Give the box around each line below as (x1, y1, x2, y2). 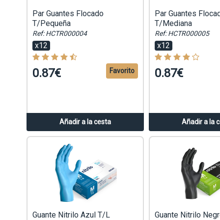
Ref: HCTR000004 (32, 29, 87, 38)
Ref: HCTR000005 (154, 29, 209, 38)
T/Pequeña (32, 19, 71, 28)
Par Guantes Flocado (32, 9, 104, 19)
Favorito (109, 67, 135, 75)
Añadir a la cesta (59, 118, 111, 126)
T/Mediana (154, 19, 192, 28)
